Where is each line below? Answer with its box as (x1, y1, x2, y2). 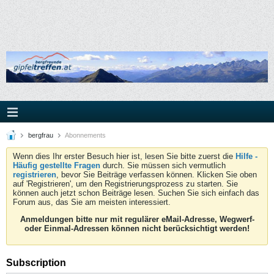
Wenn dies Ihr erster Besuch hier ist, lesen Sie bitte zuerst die (13, 152, 235, 161)
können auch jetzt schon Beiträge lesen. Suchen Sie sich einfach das (13, 188, 259, 198)
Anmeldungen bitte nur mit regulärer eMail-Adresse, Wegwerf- (20, 215, 254, 224)
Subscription (6, 257, 66, 268)
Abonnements (64, 131, 106, 139)
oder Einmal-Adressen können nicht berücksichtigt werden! (24, 224, 250, 233)
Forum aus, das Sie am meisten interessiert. (13, 198, 171, 207)
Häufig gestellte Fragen (13, 161, 100, 170)
